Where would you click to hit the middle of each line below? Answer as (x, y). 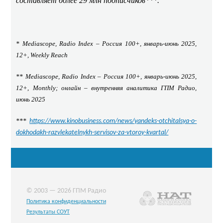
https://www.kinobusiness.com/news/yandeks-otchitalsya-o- (113, 121)
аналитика (142, 88)
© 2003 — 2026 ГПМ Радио (66, 191)
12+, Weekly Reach (42, 55)
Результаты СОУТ (48, 212)
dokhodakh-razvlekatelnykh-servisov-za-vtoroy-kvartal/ (92, 133)
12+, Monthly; (39, 88)
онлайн (71, 88)
